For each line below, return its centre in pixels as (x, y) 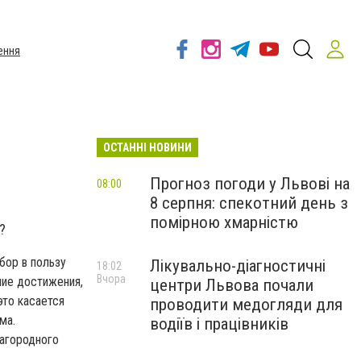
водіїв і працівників (219, 324)
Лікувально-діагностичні (238, 266)
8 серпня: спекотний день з (249, 203)
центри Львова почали (232, 285)
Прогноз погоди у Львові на (250, 184)
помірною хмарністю (224, 222)
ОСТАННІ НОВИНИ (147, 147)
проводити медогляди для (246, 305)
